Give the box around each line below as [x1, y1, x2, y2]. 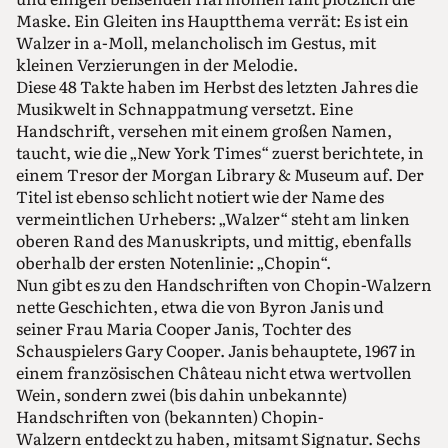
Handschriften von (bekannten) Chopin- [16, 403, 324, 428]
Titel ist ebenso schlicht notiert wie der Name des [16, 183, 384, 208]
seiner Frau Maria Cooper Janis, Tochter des [16, 315, 351, 340]
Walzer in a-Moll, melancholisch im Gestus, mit [16, 29, 376, 54]
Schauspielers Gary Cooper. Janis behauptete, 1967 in [16, 337, 416, 362]
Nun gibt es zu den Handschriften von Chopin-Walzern [16, 271, 432, 296]
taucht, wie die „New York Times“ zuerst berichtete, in [16, 139, 424, 164]
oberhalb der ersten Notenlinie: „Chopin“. [16, 249, 331, 274]
